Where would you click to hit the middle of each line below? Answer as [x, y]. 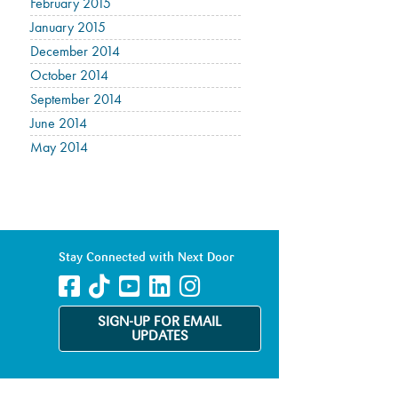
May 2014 [60, 147]
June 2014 [59, 123]
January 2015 [68, 27]
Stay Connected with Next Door [146, 258]
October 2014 [70, 75]
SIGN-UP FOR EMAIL [159, 322]
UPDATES [159, 337]
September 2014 [76, 99]
